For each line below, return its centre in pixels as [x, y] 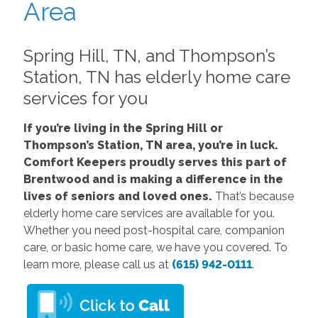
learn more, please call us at [97, 264]
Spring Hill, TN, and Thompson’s [149, 55]
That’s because [254, 196]
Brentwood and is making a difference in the [153, 179]
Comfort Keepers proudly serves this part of [155, 162]
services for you [86, 98]
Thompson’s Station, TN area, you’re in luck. [150, 145]
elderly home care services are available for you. [149, 213]
